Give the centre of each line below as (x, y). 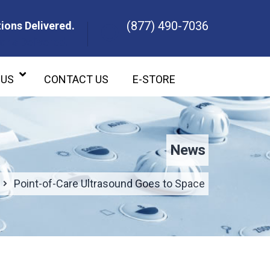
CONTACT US (76, 79)
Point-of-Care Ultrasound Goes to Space (109, 184)
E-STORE (154, 79)
